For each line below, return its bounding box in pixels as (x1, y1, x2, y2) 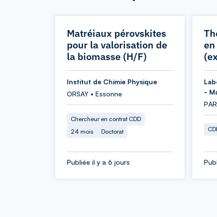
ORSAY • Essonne (67, 90, 122, 98)
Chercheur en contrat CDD (71, 115, 141, 123)
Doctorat (101, 128, 124, 135)
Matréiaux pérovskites (67, 27, 166, 40)
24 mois (71, 128, 93, 135)
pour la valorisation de (67, 38, 167, 51)
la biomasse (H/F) (67, 50, 147, 63)
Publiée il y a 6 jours (67, 158, 130, 166)
